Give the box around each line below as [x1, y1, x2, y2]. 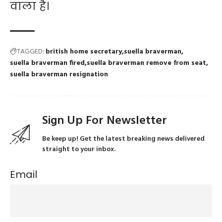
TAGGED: [17, 46, 44, 58]
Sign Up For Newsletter [42, 111, 167, 131]
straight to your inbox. [42, 144, 115, 156]
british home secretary [46, 46, 122, 58]
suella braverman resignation [10, 69, 108, 81]
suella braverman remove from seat [87, 57, 206, 69]
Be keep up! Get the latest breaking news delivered [42, 133, 205, 145]
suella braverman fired [10, 57, 85, 69]
